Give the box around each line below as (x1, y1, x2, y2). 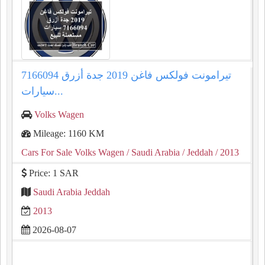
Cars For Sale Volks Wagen (21, 147, 124, 157)
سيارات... (54, 85, 63, 97)
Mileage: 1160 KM (31, 128, 104, 138)
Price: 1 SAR (27, 168, 79, 178)
